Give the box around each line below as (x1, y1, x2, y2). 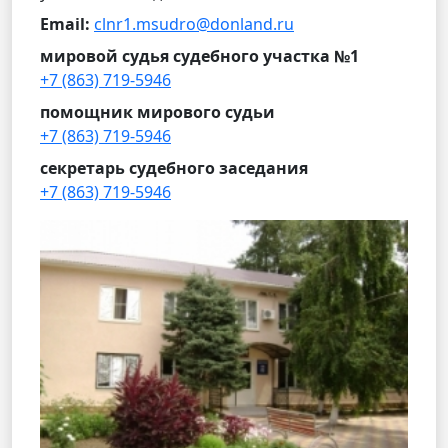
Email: (40, 13, 90, 35)
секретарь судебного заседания (40, 157, 308, 179)
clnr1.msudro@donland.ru (94, 13, 294, 35)
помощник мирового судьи (40, 101, 275, 123)
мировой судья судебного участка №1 (40, 45, 359, 67)
